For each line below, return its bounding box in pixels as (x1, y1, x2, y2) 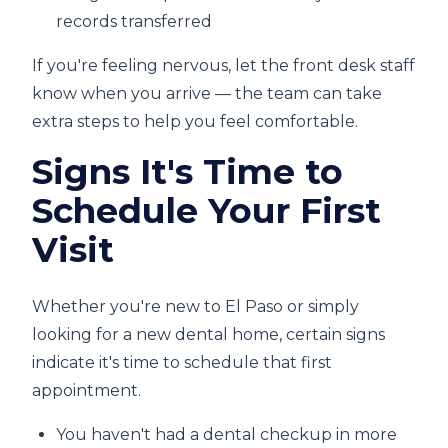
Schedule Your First (32, 189, 381, 232)
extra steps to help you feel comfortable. (32, 112, 358, 131)
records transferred (56, 12, 212, 31)
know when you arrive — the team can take (32, 84, 382, 103)
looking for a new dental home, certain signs (32, 325, 385, 344)
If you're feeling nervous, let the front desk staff (32, 56, 415, 75)
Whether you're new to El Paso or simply (32, 297, 359, 316)
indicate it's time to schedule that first (32, 353, 332, 372)
